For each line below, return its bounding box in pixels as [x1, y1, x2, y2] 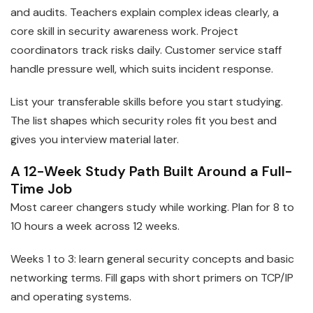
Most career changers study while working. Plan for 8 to [10, 199, 294, 214]
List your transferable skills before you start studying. [10, 94, 283, 109]
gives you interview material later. [10, 131, 179, 147]
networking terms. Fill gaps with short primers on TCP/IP [10, 270, 293, 285]
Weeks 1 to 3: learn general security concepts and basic [10, 251, 294, 266]
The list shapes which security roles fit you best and [10, 112, 277, 128]
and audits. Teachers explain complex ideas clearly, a [10, 4, 279, 20]
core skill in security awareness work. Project [10, 23, 238, 38]
